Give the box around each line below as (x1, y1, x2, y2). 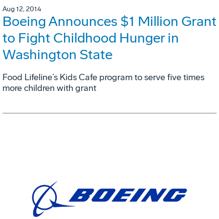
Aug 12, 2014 (2, 5, 41, 14)
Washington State (2, 46, 112, 63)
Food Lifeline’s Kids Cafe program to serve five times (2, 72, 204, 83)
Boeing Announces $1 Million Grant (2, 13, 217, 30)
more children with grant (2, 83, 96, 94)
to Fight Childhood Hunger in (2, 30, 179, 46)
